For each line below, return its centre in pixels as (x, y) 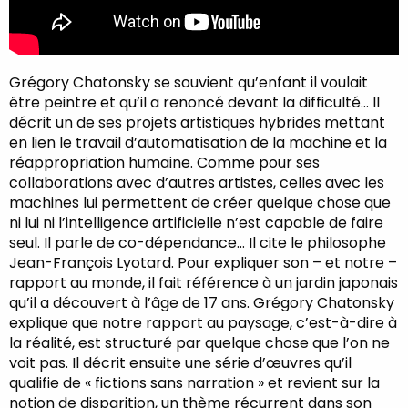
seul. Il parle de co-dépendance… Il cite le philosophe (198, 242)
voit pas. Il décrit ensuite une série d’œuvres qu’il (180, 362)
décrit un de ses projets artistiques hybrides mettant (197, 122)
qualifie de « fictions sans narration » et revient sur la (194, 382)
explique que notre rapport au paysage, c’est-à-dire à (203, 322)
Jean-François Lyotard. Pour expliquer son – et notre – (203, 262)
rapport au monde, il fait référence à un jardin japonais (204, 282)
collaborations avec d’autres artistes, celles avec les (197, 182)
